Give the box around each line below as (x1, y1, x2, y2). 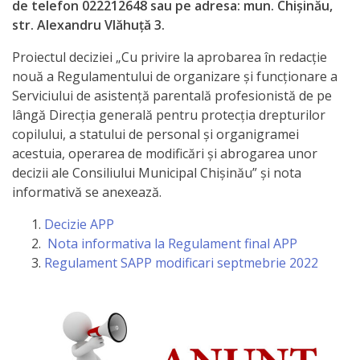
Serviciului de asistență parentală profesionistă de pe (12, 87, 332, 104)
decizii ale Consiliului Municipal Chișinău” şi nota (12, 164, 301, 182)
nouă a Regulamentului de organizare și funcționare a (12, 67, 337, 85)
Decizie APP (44, 215, 114, 233)
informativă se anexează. (12, 183, 162, 201)
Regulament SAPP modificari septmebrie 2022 (44, 254, 318, 272)
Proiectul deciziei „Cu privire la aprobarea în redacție (12, 48, 327, 66)
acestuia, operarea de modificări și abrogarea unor (12, 145, 317, 162)
